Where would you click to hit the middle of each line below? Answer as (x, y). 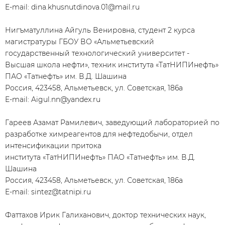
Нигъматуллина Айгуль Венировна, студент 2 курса (100, 30)
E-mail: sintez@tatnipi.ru (48, 192)
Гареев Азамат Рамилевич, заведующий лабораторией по (112, 123)
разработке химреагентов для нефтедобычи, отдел (99, 134)
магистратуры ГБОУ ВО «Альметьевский (80, 42)
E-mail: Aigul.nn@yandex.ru (53, 99)
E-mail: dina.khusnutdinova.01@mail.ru (72, 7)
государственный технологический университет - (97, 53)
